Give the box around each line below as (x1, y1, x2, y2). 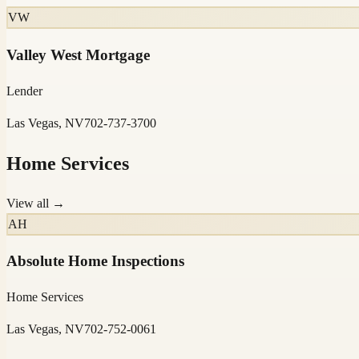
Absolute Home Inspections (6, 252, 184, 270)
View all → (6, 196, 65, 210)
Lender (6, 83, 42, 98)
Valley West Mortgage (6, 46, 150, 64)
